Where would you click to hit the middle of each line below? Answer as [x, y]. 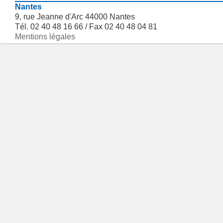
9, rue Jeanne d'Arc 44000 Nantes [75, 17]
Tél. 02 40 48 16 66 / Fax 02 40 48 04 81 [86, 27]
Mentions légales [45, 37]
